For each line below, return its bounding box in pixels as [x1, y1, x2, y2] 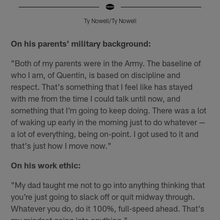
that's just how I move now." [11, 140, 112, 151]
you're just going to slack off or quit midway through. [11, 192, 195, 202]
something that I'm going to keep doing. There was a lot [11, 105, 207, 115]
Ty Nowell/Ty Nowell [83, 17, 137, 25]
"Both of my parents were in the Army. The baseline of [11, 58, 201, 68]
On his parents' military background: [11, 38, 152, 49]
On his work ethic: [11, 160, 82, 170]
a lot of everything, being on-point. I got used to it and [11, 129, 199, 139]
